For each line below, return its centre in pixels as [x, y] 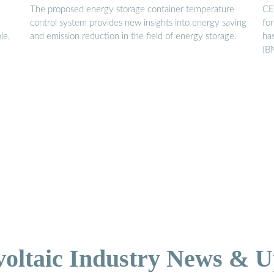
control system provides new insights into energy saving [138, 23]
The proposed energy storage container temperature [132, 10]
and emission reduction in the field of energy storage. [133, 37]
